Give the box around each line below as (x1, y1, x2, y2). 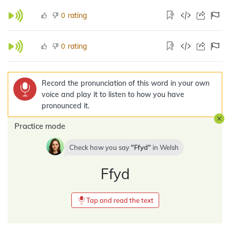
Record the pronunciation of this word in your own (42, 79, 209, 88)
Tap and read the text (86, 196, 154, 204)
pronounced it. (42, 101, 89, 110)
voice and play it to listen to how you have (42, 90, 184, 99)
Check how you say (69, 143, 131, 151)
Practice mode (14, 121, 65, 131)
